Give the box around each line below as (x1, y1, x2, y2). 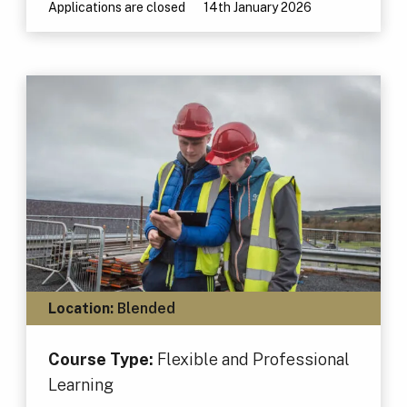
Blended (113, 299, 175, 317)
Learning (47, 375, 114, 395)
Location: (47, 299, 114, 317)
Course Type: (47, 350, 157, 370)
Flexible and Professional (156, 350, 350, 370)
